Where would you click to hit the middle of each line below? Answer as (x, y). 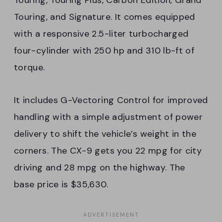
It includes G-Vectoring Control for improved (111, 100)
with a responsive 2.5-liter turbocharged (101, 33)
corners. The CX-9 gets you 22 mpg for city (108, 150)
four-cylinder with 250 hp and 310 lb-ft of (104, 50)
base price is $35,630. (61, 184)
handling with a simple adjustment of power (109, 117)
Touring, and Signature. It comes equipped (105, 17)
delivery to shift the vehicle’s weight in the (105, 134)
